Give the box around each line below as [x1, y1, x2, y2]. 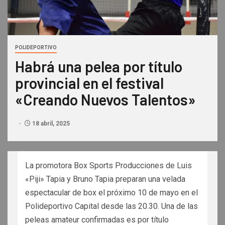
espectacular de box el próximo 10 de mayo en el [25, 188, 198, 198]
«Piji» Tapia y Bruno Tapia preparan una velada [25, 174, 185, 184]
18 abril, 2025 [31, 120, 70, 128]
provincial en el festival [15, 74, 164, 92]
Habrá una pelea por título [15, 57, 182, 76]
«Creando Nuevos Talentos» [15, 90, 196, 109]
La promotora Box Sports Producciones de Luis [25, 161, 192, 171]
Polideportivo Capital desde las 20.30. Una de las [25, 201, 198, 211]
